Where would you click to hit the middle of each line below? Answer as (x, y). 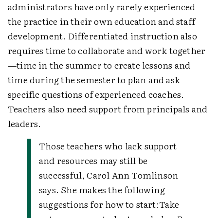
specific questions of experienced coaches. (96, 94)
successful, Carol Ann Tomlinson (109, 175)
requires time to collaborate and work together (107, 50)
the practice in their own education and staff (102, 21)
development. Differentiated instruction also (102, 36)
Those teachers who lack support (108, 146)
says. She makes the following (102, 190)
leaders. (25, 123)
